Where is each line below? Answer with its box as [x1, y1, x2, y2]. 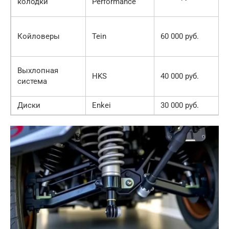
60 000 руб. [161, 31, 199, 41]
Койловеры [17, 31, 60, 41]
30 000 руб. [161, 100, 199, 110]
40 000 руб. [161, 71, 199, 81]
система [17, 76, 47, 86]
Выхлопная [17, 65, 58, 75]
